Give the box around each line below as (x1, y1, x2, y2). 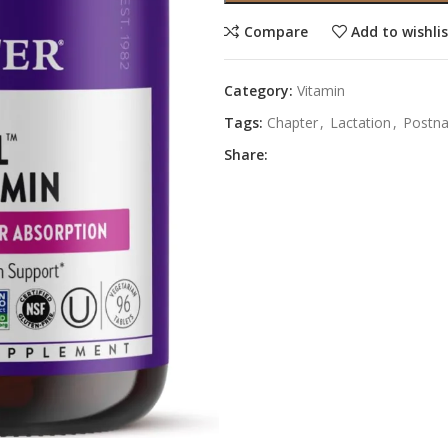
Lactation (330, 113, 391, 132)
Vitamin (297, 81, 345, 100)
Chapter (267, 113, 318, 132)
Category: (224, 81, 293, 100)
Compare (243, 21, 308, 41)
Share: (224, 145, 268, 164)
